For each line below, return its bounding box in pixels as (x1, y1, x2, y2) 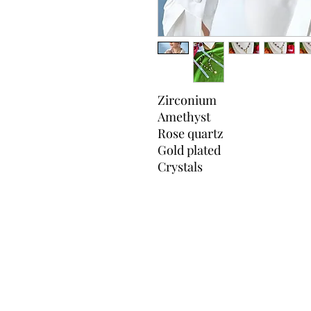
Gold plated (158, 141, 221, 158)
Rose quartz (158, 124, 224, 142)
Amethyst (158, 108, 210, 125)
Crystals (158, 158, 203, 175)
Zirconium (158, 91, 217, 108)
